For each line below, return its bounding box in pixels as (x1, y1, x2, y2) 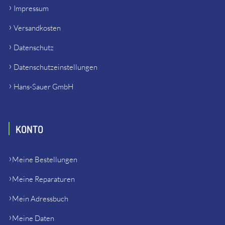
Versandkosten (13, 23, 61, 33)
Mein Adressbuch (12, 194, 68, 204)
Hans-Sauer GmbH (13, 82, 73, 92)
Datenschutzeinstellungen (13, 62, 97, 72)
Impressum (13, 4, 49, 14)
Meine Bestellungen (12, 155, 77, 165)
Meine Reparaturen (12, 174, 75, 184)
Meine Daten (12, 213, 54, 223)
